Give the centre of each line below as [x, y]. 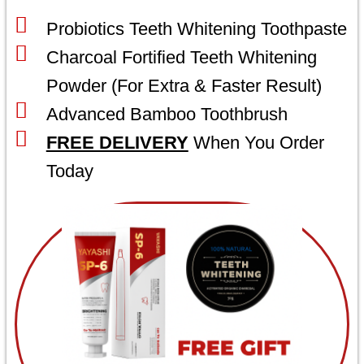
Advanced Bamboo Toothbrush [167, 114]
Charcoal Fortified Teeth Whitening [181, 57]
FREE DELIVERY [117, 142]
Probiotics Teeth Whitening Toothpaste [196, 28]
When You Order [256, 142]
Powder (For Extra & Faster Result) [184, 85]
